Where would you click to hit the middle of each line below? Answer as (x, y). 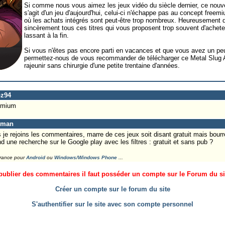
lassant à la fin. (46, 35)
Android (35, 157)
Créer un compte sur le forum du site (113, 189)
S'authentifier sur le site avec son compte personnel (113, 204)
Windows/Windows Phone (85, 157)
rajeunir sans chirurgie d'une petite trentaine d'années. (102, 65)
